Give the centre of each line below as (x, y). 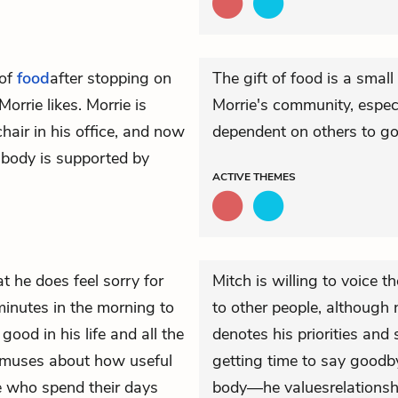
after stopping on (111, 78)
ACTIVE (233, 177)
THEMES (275, 177)
